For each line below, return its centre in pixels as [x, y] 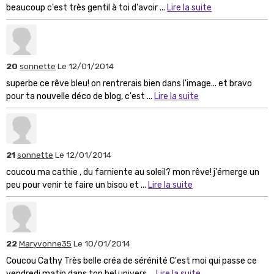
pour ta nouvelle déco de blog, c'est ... [80, 97]
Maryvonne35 [45, 244]
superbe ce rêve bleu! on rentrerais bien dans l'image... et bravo [129, 84]
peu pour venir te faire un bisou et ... [77, 185]
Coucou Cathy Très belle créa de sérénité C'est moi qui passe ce [131, 261]
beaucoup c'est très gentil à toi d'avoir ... [87, 8]
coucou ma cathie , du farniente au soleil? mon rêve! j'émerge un [133, 172]
